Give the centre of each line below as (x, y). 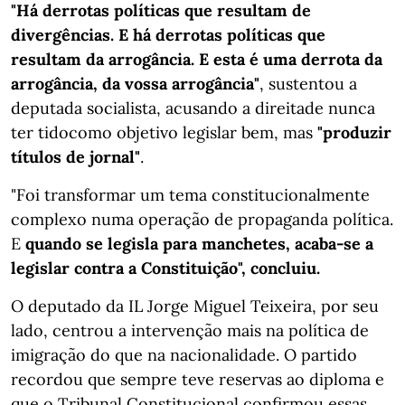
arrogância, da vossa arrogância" (135, 84)
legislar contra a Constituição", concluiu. (165, 268)
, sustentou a (308, 84)
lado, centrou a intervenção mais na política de (190, 330)
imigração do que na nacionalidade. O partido (184, 355)
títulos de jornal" (75, 157)
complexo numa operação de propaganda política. (202, 219)
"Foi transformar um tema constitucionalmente (190, 195)
